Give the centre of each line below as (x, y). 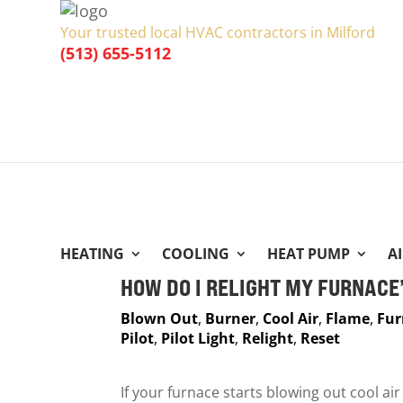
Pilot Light (198, 339)
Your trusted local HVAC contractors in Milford (218, 32)
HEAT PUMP (309, 253)
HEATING (93, 253)
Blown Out (160, 319)
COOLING (196, 253)
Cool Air (291, 319)
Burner (231, 319)
